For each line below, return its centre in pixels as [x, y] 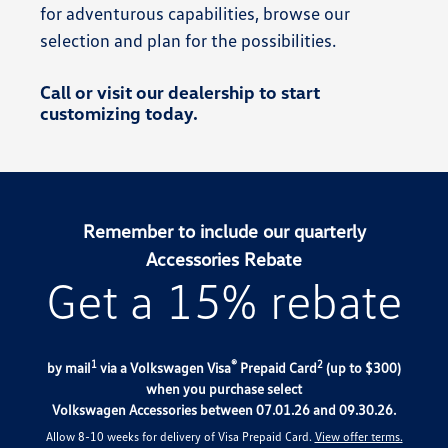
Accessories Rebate [224, 259]
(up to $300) [362, 368]
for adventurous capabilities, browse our [195, 13]
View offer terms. [358, 437]
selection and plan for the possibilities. [188, 40]
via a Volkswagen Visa [164, 368]
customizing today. [119, 113]
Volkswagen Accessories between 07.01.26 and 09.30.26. [224, 410]
